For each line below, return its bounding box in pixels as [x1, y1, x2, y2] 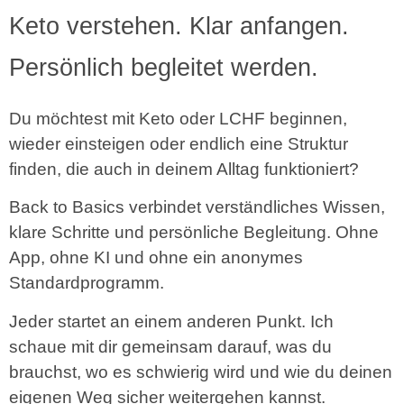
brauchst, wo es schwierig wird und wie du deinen [9, 362, 392, 381]
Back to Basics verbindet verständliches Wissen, [9, 197, 385, 217]
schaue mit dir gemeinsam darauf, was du [9, 336, 332, 356]
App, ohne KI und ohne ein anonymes [9, 248, 303, 268]
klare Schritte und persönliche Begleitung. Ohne [9, 223, 379, 243]
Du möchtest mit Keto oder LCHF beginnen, [9, 108, 347, 128]
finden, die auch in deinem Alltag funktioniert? [9, 159, 359, 179]
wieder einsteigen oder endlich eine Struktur [9, 133, 348, 153]
